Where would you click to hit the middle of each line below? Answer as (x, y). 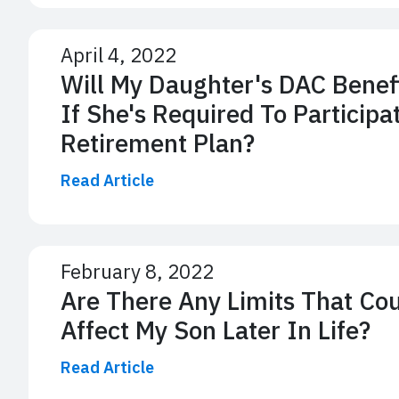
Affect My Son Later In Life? (216, 330)
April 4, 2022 (118, 54)
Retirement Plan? (158, 142)
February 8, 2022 (137, 271)
